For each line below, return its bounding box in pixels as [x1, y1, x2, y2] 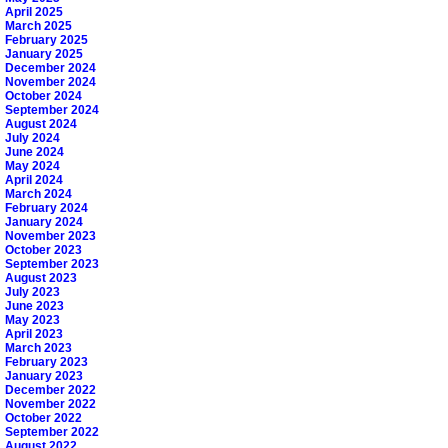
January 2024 [5, 215, 83, 230]
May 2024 [5, 159, 60, 174]
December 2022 [5, 383, 96, 398]
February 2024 [5, 201, 88, 216]
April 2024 [5, 173, 63, 188]
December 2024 [5, 61, 96, 76]
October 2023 [5, 243, 82, 258]
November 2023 [5, 229, 96, 244]
